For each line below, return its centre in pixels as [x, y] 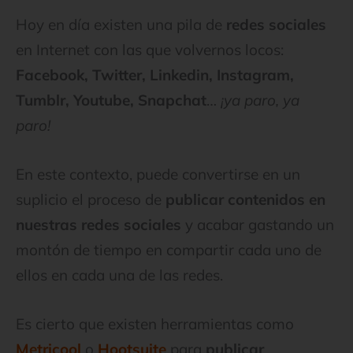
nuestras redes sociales [98, 224]
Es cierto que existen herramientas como [155, 324]
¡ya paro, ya [260, 100]
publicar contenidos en [245, 199]
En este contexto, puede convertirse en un [158, 174]
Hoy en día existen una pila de [121, 24]
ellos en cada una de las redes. [119, 275]
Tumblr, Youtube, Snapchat [111, 100]
